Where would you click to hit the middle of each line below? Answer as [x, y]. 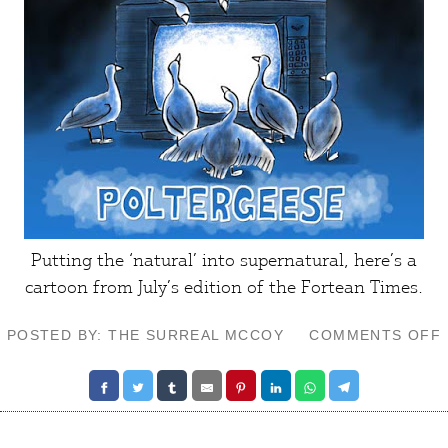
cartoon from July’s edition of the [163, 287]
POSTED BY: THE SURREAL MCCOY [145, 335]
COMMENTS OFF [375, 335]
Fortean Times [359, 287]
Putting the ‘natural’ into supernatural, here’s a [224, 260]
